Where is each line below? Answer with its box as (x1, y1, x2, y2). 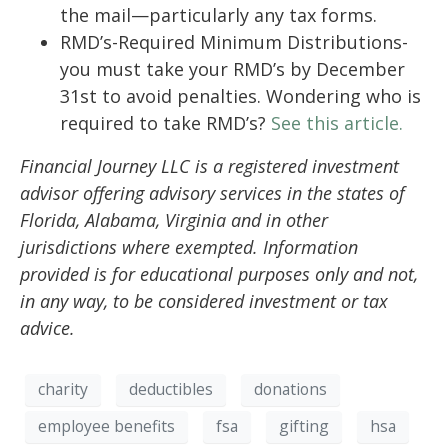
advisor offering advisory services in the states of (20, 180, 405, 205)
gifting (279, 415, 329, 438)
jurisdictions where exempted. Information (20, 234, 358, 259)
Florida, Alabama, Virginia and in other (20, 207, 328, 232)
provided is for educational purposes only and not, (20, 261, 418, 286)
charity (38, 378, 88, 401)
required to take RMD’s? (60, 110, 271, 135)
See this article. (271, 110, 403, 135)
